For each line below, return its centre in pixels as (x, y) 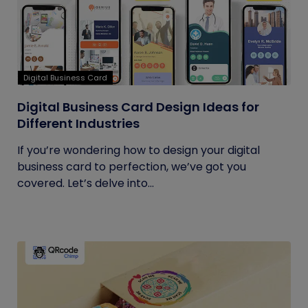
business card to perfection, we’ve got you (132, 167)
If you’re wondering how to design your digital (139, 150)
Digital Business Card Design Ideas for (138, 107)
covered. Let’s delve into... (86, 183)
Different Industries (78, 123)
